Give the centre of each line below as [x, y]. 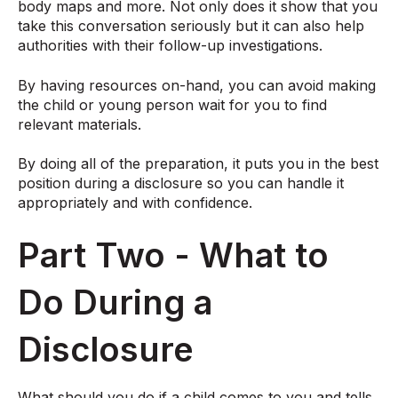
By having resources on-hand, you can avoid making [197, 85]
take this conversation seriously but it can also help [191, 26]
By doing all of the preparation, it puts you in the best [198, 163]
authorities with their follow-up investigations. [170, 46]
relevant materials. [80, 124]
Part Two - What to [173, 255]
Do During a [115, 302]
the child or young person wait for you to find [172, 104]
